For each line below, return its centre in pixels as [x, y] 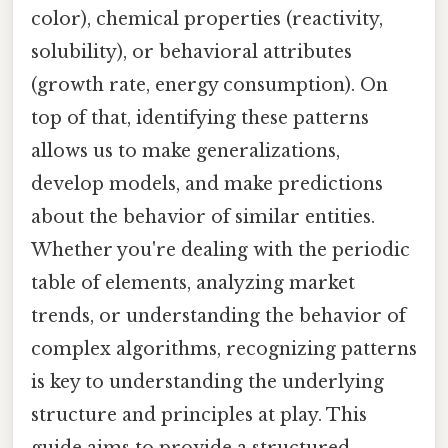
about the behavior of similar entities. [203, 216]
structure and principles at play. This [199, 414]
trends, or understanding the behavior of [218, 315]
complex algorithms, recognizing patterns [224, 348]
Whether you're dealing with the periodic [220, 249]
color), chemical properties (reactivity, [207, 18]
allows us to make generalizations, [185, 150]
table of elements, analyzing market [193, 282]
